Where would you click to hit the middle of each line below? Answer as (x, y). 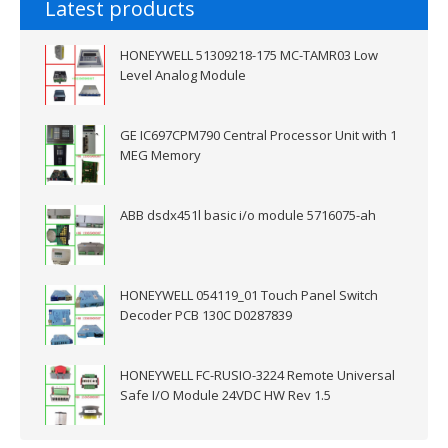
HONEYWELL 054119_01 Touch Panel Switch (249, 295)
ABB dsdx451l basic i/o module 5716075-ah (248, 215)
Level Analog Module (183, 75)
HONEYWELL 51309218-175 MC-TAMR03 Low (249, 55)
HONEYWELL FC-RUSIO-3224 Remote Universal (257, 375)
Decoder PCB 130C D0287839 (206, 315)
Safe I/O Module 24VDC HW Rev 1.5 (225, 395)
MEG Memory (160, 155)
